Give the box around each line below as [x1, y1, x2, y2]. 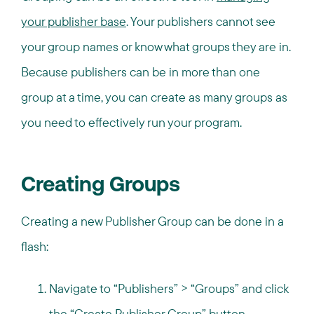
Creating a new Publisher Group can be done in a [21, 213, 284, 229]
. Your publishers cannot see [126, 13, 275, 29]
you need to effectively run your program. [21, 114, 242, 130]
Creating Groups [21, 175, 180, 197]
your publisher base [21, 13, 126, 29]
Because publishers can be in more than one [21, 64, 260, 80]
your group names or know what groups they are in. [21, 39, 291, 55]
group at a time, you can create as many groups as [21, 89, 287, 105]
